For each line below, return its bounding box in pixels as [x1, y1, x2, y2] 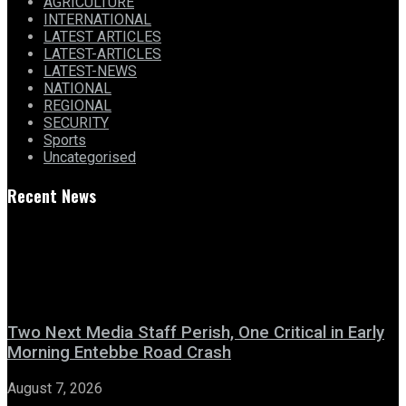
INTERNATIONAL [43, 11, 151, 29]
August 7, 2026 [7, 380, 102, 398]
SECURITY [43, 114, 109, 132]
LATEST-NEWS [43, 63, 137, 81]
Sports [43, 131, 86, 150]
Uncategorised [43, 149, 136, 167]
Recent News [7, 182, 96, 208]
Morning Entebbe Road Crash [7, 343, 231, 363]
